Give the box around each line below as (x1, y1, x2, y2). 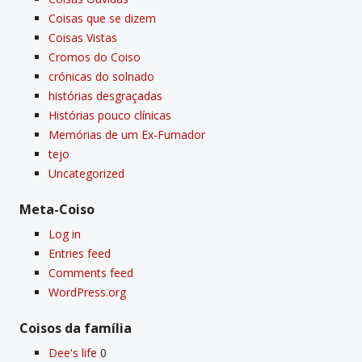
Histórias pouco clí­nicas (48, 107, 171, 124)
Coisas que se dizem (48, 11, 156, 27)
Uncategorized (48, 166, 124, 182)
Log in (48, 226, 81, 242)
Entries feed (48, 246, 111, 262)
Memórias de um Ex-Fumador (48, 127, 205, 143)
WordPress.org (48, 284, 126, 301)
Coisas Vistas (48, 30, 117, 46)
